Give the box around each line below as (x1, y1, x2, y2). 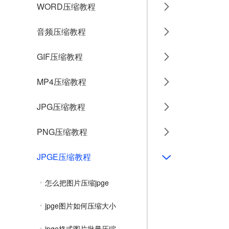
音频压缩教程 (37, 26, 86, 37)
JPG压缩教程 (37, 101, 85, 112)
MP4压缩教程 (37, 76, 86, 87)
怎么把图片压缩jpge (45, 177, 109, 188)
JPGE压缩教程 (37, 151, 91, 163)
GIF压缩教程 (37, 51, 83, 62)
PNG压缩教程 (37, 126, 87, 138)
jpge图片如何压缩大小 (45, 200, 116, 211)
